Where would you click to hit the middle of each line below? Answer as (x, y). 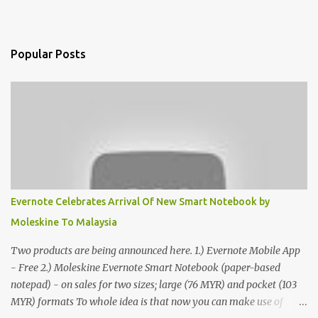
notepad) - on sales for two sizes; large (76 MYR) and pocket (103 (154, 285)
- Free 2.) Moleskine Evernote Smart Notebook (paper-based (146, 268)
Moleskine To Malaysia (64, 222)
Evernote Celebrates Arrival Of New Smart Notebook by (140, 202)
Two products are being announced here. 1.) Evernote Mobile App (155, 251)
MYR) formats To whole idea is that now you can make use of (147, 302)
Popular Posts (48, 54)
